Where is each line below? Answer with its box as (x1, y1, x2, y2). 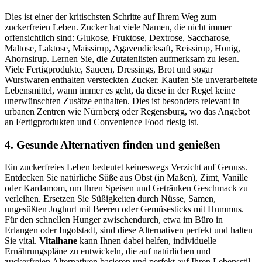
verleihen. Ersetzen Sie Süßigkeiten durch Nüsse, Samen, (5, 194, 216, 204)
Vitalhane (39, 236, 77, 246)
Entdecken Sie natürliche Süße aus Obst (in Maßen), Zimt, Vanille (5, 173, 248, 183)
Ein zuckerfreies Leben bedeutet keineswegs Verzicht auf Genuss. (5, 162, 247, 173)
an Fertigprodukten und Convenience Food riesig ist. (5, 116, 199, 127)
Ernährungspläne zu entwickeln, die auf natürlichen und (5, 246, 211, 257)
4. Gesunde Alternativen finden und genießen (5, 138, 220, 151)
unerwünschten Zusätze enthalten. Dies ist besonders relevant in (5, 95, 240, 106)
